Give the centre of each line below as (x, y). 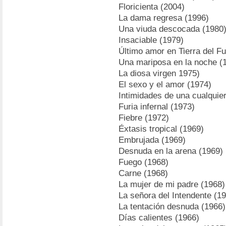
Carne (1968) (143, 173)
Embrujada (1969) (152, 140)
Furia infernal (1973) (157, 107)
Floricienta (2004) (152, 7)
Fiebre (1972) (144, 118)
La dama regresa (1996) (164, 18)
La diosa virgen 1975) (159, 73)
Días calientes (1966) (159, 218)
